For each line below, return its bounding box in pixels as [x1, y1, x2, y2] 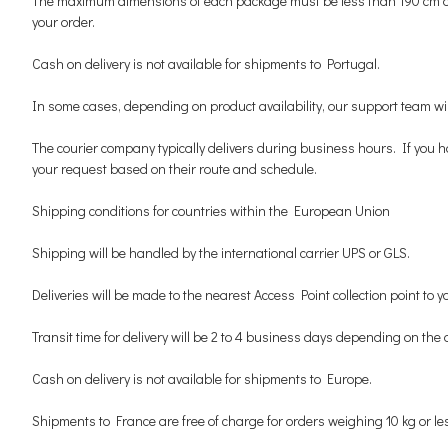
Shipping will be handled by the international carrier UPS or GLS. [32, 243, 410, 262]
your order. [32, 12, 95, 31]
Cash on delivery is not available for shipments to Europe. [32, 369, 372, 388]
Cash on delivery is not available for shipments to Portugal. [32, 54, 380, 73]
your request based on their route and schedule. [32, 159, 317, 178]
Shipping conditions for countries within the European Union [32, 201, 390, 220]
